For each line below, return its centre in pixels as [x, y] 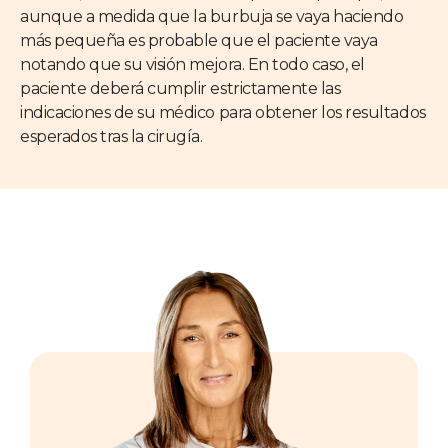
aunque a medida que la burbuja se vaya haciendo [212, 17]
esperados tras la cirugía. [111, 137]
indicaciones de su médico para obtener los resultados [223, 113]
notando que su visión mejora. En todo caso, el [192, 65]
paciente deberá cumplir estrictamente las [180, 89]
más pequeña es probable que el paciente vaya [199, 41]
